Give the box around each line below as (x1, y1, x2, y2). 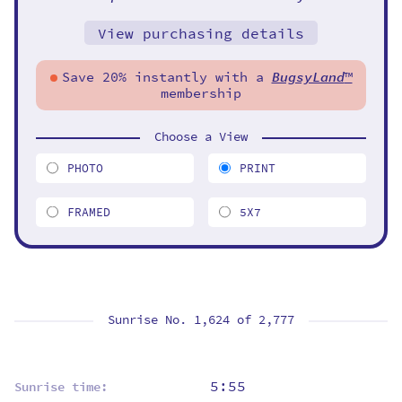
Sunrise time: (14, 378, 108, 396)
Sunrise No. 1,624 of (108, 310, 258, 329)
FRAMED (67, 203, 110, 221)
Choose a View (154, 127, 248, 146)
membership (161, 83, 241, 103)
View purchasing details (98, 22, 304, 44)
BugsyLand (271, 66, 345, 87)
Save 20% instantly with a (61, 66, 272, 87)
